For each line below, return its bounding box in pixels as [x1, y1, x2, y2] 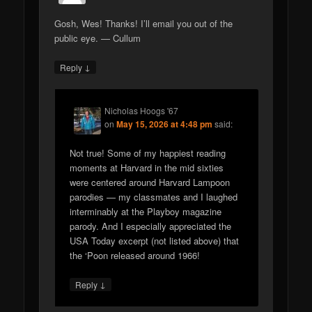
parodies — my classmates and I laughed [70, 190, 238, 204]
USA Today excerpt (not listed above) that [70, 234, 240, 248]
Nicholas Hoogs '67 [104, 104, 179, 116]
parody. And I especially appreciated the [70, 219, 232, 233]
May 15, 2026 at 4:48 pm [116, 117, 213, 130]
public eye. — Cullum [54, 31, 141, 45]
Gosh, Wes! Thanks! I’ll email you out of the [54, 16, 233, 30]
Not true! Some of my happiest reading [70, 146, 226, 160]
